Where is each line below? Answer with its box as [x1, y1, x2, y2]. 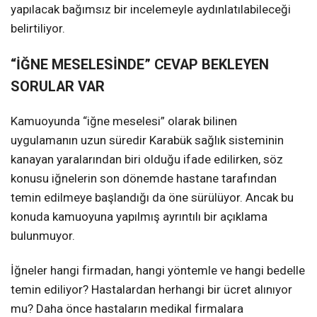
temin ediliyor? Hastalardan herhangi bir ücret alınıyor [11, 282, 292, 297]
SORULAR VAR [11, 79, 105, 96]
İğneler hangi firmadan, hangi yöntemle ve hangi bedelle [11, 263, 305, 278]
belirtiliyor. [11, 21, 65, 36]
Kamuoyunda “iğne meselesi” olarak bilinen [11, 114, 237, 129]
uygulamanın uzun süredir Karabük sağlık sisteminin [11, 133, 284, 148]
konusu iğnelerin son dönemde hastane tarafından [11, 171, 277, 186]
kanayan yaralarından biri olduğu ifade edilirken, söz [11, 152, 283, 167]
